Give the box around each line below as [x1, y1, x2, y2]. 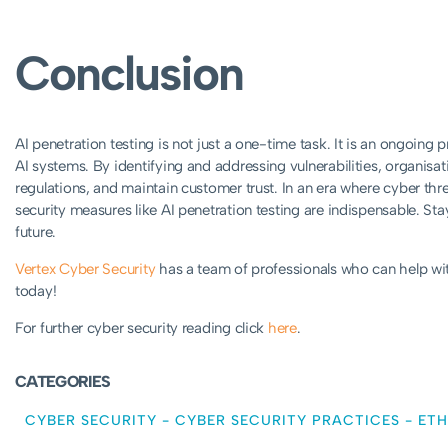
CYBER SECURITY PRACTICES [175, 411, 400, 429]
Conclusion [15, 43, 244, 102]
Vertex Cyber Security [15, 259, 156, 278]
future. [15, 222, 57, 241]
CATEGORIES [15, 371, 111, 391]
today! [15, 281, 57, 300]
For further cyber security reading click [15, 318, 268, 337]
